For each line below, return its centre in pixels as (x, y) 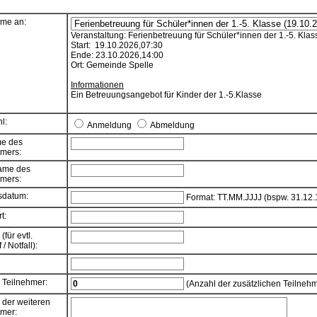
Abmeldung (172, 125)
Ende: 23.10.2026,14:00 (117, 55)
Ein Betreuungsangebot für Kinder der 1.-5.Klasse (166, 95)
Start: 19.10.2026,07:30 (117, 45)
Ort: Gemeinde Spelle (112, 65)
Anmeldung (110, 125)
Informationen (97, 85)
